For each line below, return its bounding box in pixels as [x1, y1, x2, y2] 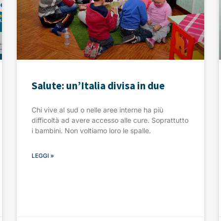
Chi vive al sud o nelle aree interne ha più [32, 105, 163, 114]
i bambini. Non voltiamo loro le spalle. [32, 126, 151, 135]
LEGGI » [32, 151, 54, 159]
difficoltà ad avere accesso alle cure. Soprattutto [32, 115, 188, 124]
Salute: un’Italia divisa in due [32, 78, 165, 92]
